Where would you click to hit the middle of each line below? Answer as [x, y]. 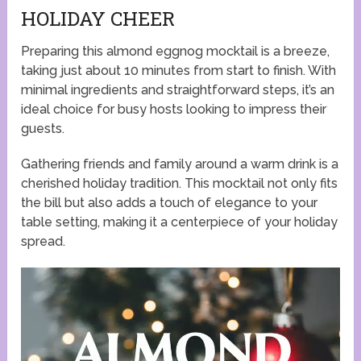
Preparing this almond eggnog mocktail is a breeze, [176, 51]
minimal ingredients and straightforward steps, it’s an [178, 89]
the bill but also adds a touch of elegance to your [170, 202]
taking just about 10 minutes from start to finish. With [179, 70]
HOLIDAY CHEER [98, 18]
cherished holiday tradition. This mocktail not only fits [180, 183]
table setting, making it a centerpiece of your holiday [180, 222]
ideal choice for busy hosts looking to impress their [174, 109]
